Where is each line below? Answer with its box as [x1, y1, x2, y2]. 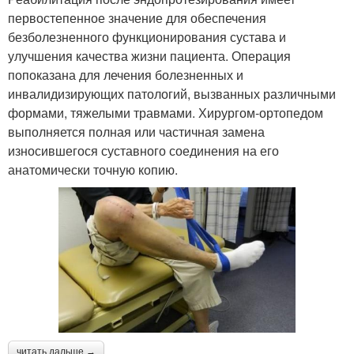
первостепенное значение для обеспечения [8, 9, 266, 28]
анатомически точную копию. [8, 160, 178, 179]
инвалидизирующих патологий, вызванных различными [8, 85, 336, 104]
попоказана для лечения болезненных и [8, 66, 243, 85]
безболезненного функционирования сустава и [8, 28, 286, 47]
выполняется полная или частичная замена [8, 122, 265, 141]
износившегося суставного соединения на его [8, 141, 279, 160]
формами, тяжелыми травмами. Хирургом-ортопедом [8, 104, 323, 122]
